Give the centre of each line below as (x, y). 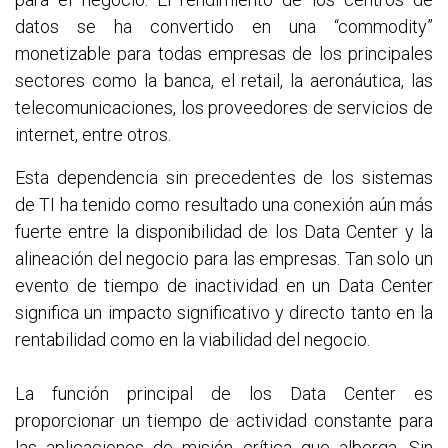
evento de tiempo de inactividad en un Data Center (224, 285)
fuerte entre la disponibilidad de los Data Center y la (224, 231)
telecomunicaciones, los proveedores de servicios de (224, 107)
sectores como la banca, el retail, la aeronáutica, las (224, 80)
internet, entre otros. (93, 134)
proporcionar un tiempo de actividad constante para (224, 420)
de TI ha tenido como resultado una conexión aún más (224, 204)
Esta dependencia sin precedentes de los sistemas (224, 177)
